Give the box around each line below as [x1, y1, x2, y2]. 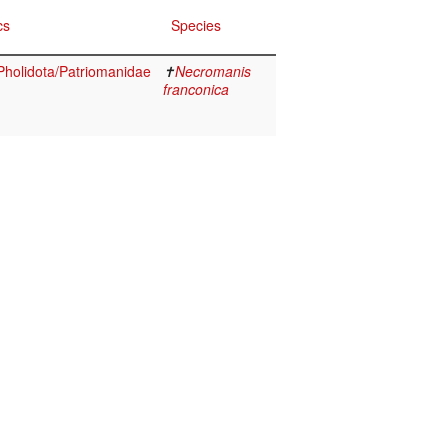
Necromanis [175, 61, 251, 82]
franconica [163, 79, 229, 100]
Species [171, 15, 221, 36]
